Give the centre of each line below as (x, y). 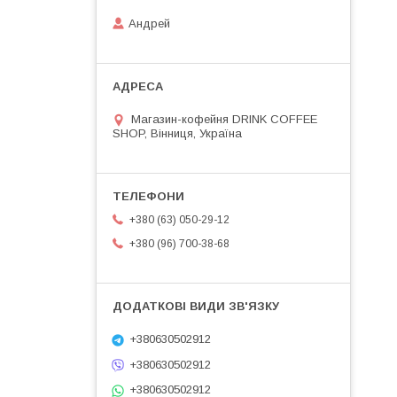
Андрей (149, 24)
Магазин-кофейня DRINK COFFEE (224, 120)
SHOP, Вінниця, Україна (177, 134)
